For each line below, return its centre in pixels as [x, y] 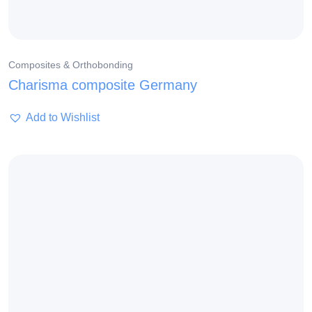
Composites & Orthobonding [71, 65]
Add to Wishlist [63, 118]
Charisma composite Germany [103, 85]
